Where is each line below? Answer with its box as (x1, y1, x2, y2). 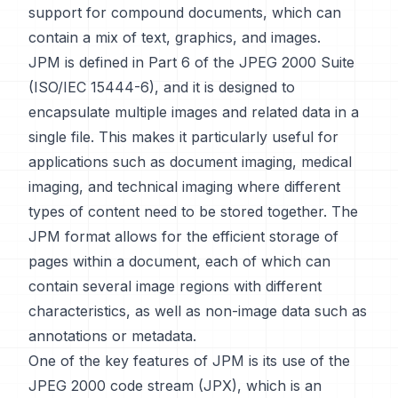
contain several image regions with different (28, 277, 322, 295)
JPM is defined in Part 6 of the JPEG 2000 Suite (28, 53, 354, 71)
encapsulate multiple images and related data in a (28, 103, 359, 121)
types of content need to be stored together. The (28, 203, 358, 220)
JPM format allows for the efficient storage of (28, 227, 338, 245)
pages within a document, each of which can (28, 252, 330, 270)
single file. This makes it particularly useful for (28, 128, 338, 146)
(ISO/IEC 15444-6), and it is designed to (28, 78, 295, 96)
